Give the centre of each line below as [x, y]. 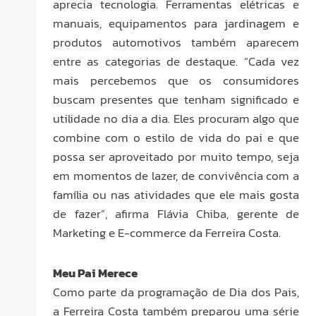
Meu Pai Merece [95, 273]
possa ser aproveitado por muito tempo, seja [176, 157]
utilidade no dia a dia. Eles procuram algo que [176, 119]
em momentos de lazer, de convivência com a [176, 176]
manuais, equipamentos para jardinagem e [176, 24]
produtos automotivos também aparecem [176, 43]
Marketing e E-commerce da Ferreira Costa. [167, 233]
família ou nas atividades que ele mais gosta [176, 195]
